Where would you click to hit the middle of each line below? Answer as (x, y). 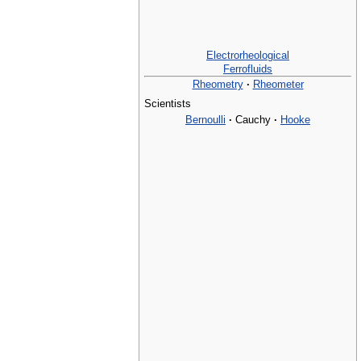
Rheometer (278, 84)
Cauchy (253, 119)
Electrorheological (248, 55)
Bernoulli (205, 119)
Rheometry (218, 84)
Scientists (168, 104)
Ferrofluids (248, 68)
